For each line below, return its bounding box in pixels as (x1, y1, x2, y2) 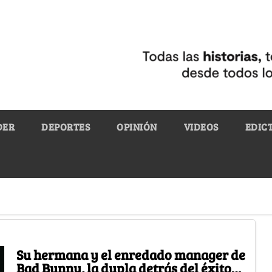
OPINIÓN (117, 120, 157, 133)
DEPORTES (41, 120, 90, 133)
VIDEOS (183, 120, 219, 133)
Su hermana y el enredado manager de (16, 245, 245, 263)
